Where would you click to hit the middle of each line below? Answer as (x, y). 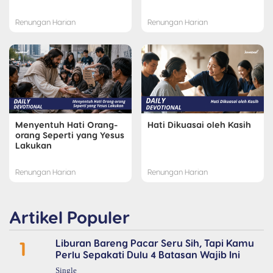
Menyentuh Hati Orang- (66, 125)
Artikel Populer (69, 217)
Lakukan (34, 145)
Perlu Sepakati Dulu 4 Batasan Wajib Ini (147, 255)
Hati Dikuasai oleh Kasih (199, 125)
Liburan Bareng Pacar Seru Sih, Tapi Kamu (154, 243)
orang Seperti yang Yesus (70, 135)
